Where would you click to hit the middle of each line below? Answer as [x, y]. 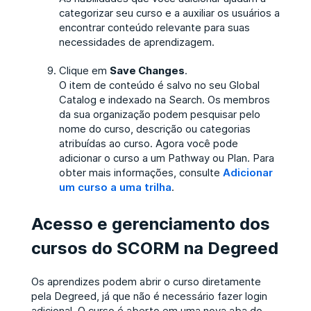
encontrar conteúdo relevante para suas [154, 27]
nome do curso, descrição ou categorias [154, 128]
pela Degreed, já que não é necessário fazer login [149, 296]
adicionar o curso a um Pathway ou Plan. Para [166, 158]
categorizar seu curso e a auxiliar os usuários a [169, 12]
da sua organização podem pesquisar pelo [159, 114]
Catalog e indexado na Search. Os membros [164, 99]
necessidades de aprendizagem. [136, 42]
